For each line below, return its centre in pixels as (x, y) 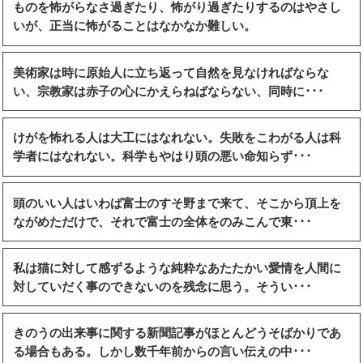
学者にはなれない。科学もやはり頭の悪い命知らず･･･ (162, 156)
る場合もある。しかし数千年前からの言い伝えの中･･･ (162, 352)
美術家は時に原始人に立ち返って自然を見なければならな (171, 72)
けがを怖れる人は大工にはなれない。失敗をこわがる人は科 (177, 138)
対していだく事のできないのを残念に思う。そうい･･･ (162, 287)
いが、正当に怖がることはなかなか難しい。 (135, 26)
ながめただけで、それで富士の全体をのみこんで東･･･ (162, 221)
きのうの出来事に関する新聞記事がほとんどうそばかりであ (177, 333)
